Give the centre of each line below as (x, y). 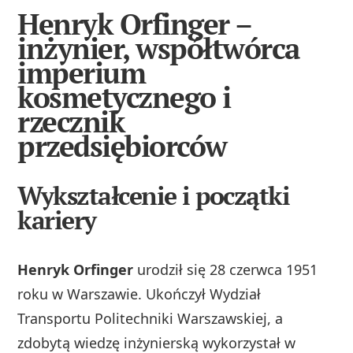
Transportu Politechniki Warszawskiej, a (150, 319)
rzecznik (71, 122)
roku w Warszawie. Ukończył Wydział (139, 294)
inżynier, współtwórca (159, 49)
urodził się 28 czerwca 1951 (226, 270)
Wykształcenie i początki (154, 196)
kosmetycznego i (124, 98)
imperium (82, 73)
